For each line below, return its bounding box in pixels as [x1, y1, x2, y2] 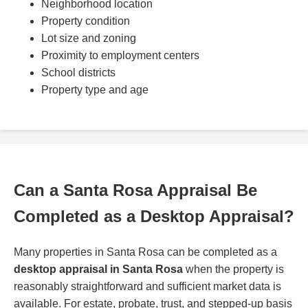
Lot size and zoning [41, 32, 136, 44]
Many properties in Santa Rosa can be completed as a [14, 246, 277, 258]
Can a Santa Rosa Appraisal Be [14, 181, 257, 200]
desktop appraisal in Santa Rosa [14, 263, 183, 276]
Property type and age [41, 83, 148, 96]
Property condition [41, 14, 130, 27]
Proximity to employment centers [41, 49, 199, 61]
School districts [41, 66, 115, 78]
